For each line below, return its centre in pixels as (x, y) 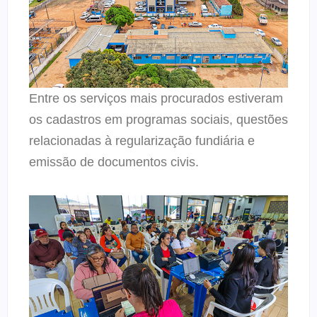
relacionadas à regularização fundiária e (142, 140)
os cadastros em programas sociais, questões (158, 119)
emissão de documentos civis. (114, 162)
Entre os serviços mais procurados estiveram (156, 98)
